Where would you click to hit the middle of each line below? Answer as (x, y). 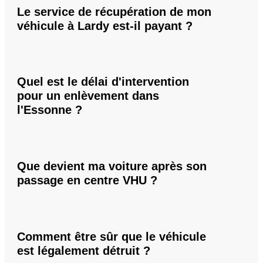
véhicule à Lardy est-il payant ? (105, 26)
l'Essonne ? (50, 110)
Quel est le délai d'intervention (103, 82)
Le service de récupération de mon (114, 11)
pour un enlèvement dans (88, 96)
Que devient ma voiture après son (112, 166)
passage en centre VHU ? (87, 181)
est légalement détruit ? (84, 250)
